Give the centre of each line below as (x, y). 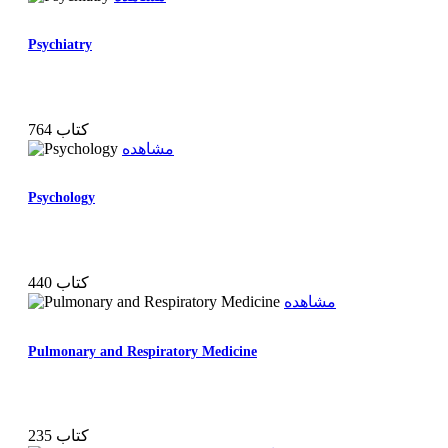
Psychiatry (60, 45)
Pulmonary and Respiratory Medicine (142, 351)
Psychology (61, 198)
